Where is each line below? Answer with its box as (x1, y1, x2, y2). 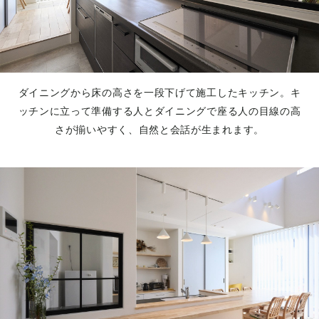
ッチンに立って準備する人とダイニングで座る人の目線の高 (18, 105, 301, 117)
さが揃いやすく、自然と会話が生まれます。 (55, 124, 264, 136)
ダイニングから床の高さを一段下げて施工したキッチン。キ (18, 87, 301, 99)
